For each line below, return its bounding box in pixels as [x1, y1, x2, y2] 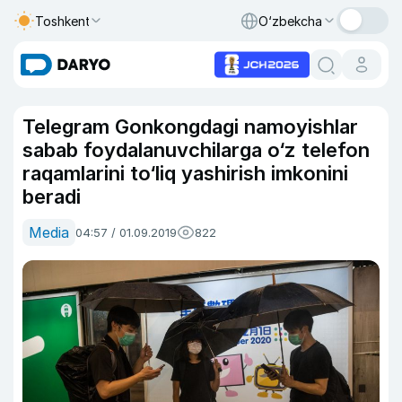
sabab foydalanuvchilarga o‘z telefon [22, 138, 370, 162]
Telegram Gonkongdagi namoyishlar [22, 115, 358, 138]
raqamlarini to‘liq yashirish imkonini [22, 162, 348, 185]
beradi [22, 185, 81, 208]
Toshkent [35, 13, 91, 29]
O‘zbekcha [258, 13, 322, 29]
